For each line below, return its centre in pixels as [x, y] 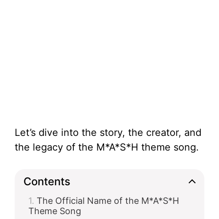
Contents [47, 181]
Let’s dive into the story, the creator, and [108, 132]
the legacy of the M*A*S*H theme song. [107, 147]
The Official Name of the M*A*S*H [108, 201]
